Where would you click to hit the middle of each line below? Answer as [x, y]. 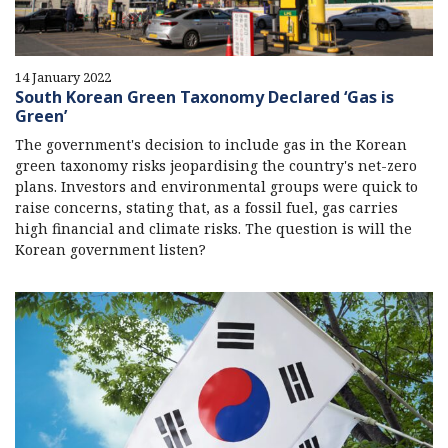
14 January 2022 [63, 76]
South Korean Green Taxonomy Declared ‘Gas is [204, 96]
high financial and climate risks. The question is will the [213, 228]
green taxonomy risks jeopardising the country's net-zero [216, 165]
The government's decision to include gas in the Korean [211, 144]
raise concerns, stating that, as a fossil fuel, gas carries [206, 207]
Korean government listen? [110, 249]
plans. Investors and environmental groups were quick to [216, 186]
